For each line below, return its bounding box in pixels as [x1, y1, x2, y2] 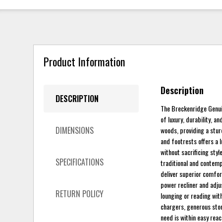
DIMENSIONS [55, 124, 94, 136]
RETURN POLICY [55, 187, 104, 200]
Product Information [44, 53, 126, 70]
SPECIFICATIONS [55, 156, 104, 168]
